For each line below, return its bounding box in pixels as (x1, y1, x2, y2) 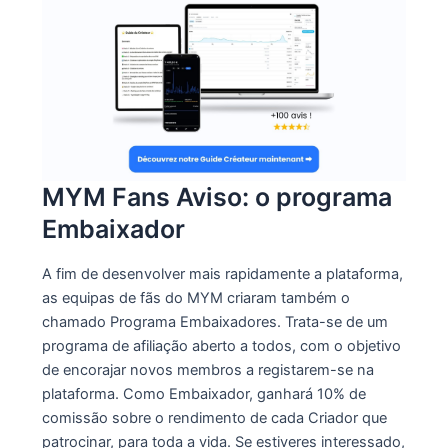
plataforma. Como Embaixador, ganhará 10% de (41, 385, 366, 404)
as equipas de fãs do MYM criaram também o (41, 289, 350, 308)
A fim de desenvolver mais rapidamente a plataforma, (41, 265, 403, 284)
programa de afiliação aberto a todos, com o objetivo (41, 337, 401, 356)
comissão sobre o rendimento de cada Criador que (41, 409, 387, 428)
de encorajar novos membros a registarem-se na (41, 361, 374, 380)
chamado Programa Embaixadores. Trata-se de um (41, 313, 388, 332)
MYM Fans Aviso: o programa (41, 181, 392, 212)
